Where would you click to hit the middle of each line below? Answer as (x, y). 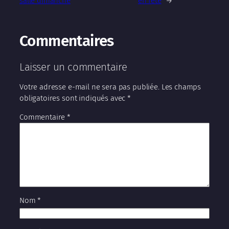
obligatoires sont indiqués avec (74, 98)
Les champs (181, 87)
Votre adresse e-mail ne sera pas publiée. (89, 87)
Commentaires (67, 41)
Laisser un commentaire (73, 67)
